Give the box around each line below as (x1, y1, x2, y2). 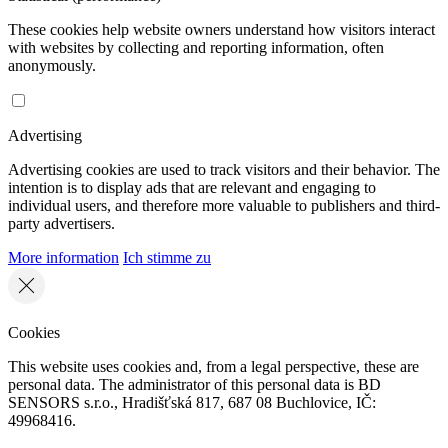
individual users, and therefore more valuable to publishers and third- (8, 197, 440, 215)
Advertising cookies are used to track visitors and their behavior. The (8, 161, 440, 179)
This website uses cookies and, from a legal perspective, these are (8, 358, 419, 376)
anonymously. (8, 57, 96, 75)
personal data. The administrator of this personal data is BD (8, 376, 381, 394)
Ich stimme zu (123, 249, 211, 267)
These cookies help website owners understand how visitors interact (8, 21, 435, 39)
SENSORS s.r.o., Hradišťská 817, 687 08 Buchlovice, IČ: (8, 394, 376, 412)
